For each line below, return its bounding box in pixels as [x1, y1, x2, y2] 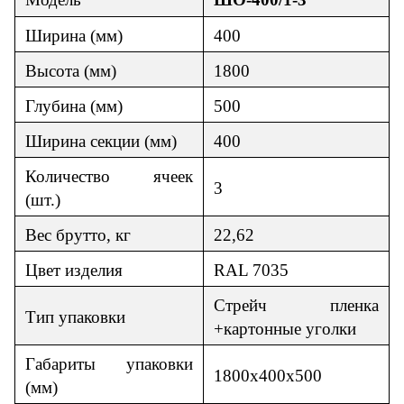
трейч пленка [225, 295, 379, 315]
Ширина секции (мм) [25, 131, 177, 151]
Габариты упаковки [25, 353, 193, 373]
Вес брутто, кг [25, 225, 131, 244]
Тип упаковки [25, 307, 125, 326]
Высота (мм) [25, 60, 116, 80]
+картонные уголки [214, 318, 356, 338]
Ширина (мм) [25, 25, 123, 45]
